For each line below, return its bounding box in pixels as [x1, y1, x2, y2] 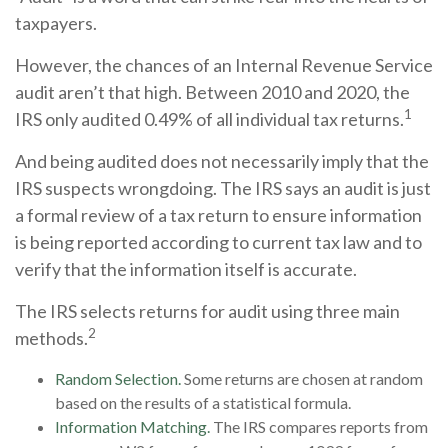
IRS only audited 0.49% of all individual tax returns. [15, 107, 404, 130]
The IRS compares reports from [210, 416, 428, 436]
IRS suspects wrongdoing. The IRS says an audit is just [15, 176, 431, 199]
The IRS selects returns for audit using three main [15, 299, 400, 322]
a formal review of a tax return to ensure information [15, 203, 422, 226]
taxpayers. [15, 11, 97, 34]
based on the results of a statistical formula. [55, 392, 351, 412]
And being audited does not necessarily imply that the [15, 149, 429, 172]
